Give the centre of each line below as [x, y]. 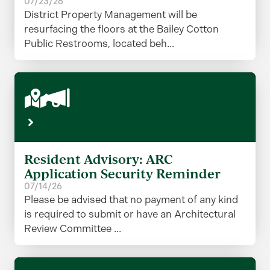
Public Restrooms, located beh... [99, 44]
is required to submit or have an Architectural [130, 214]
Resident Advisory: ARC [99, 159]
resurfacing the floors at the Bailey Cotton [121, 29]
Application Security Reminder [122, 173]
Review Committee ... [73, 228]
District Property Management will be [111, 15]
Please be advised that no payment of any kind [131, 199]
